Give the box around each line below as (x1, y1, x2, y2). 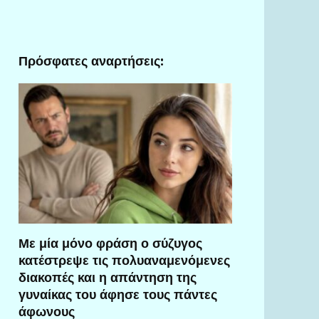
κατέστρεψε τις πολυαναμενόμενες (19, 252, 230, 268)
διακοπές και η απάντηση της (19, 269, 197, 285)
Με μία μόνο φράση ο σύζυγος (19, 235, 202, 251)
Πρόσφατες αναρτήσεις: (19, 53, 164, 68)
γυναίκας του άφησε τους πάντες (19, 286, 217, 302)
